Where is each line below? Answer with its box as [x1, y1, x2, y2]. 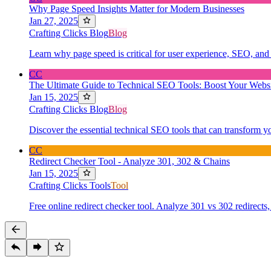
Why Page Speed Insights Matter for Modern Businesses [29, 4, 244, 14]
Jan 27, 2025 [29, 16, 78, 26]
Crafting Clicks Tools [29, 180, 111, 191]
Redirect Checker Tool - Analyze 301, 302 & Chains [29, 156, 230, 166]
